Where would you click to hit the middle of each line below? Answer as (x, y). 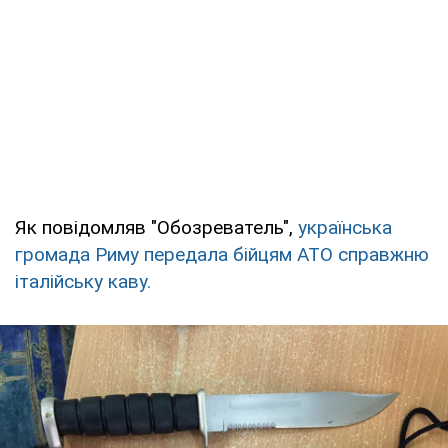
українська (345, 227)
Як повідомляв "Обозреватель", (156, 227)
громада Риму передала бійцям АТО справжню (222, 254)
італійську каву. (83, 281)
